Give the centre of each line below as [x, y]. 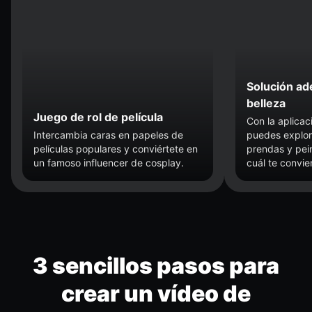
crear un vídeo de [156, 293]
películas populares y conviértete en [116, 148]
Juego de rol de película [98, 117]
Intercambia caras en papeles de [108, 134]
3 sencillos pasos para [156, 265]
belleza [266, 103]
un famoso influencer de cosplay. [109, 162]
